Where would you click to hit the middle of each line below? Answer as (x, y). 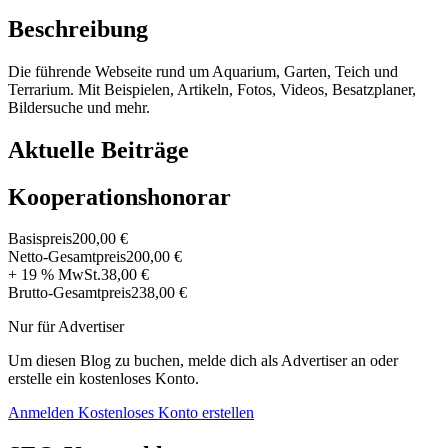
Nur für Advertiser (66, 327)
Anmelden (43, 413)
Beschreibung (78, 28)
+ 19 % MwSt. (54, 275)
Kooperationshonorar (119, 196)
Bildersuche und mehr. (79, 107)
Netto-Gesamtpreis (67, 257)
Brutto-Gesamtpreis (69, 293)
